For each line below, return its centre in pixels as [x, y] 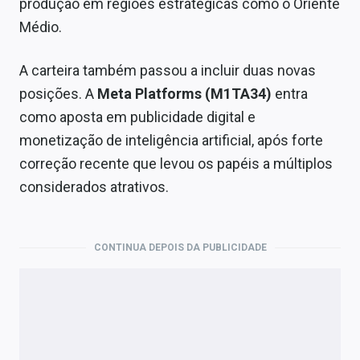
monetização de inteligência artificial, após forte [171, 141]
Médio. [41, 27]
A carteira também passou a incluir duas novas [168, 71]
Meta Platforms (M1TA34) [184, 94]
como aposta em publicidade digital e [137, 117]
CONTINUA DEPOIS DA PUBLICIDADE [180, 248]
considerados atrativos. [94, 187]
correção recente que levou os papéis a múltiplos [176, 164]
